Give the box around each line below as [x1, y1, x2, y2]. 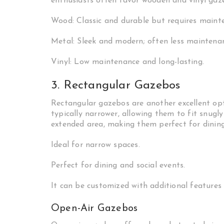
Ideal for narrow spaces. [51, 141, 140, 149]
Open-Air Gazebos [51, 203, 138, 213]
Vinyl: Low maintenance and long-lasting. [51, 58, 204, 66]
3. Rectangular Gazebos [51, 79, 180, 91]
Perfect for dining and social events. [51, 161, 185, 169]
